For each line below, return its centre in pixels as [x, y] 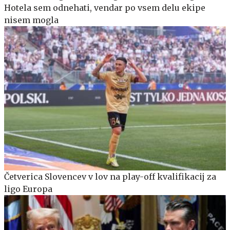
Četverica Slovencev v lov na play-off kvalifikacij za [110, 176]
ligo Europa [28, 189]
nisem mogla [31, 20]
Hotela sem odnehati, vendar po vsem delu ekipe [105, 7]
